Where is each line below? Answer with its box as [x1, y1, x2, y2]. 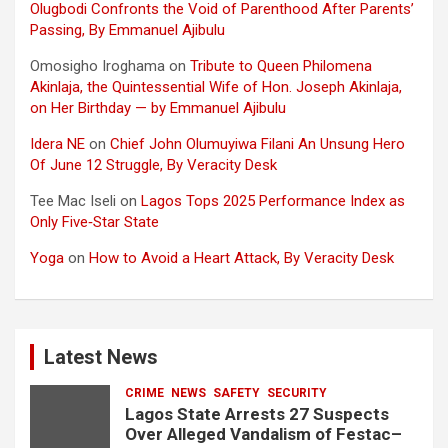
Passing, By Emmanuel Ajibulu [30, 21, 225, 39]
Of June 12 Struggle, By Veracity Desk [30, 156, 277, 174]
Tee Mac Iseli [30, 192, 116, 210]
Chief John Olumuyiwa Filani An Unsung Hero [110, 135, 405, 153]
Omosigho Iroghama [30, 57, 165, 75]
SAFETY [213, 386, 260, 400]
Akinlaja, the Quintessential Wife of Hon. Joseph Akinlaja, [30, 78, 402, 96]
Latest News [44, 345, 158, 369]
